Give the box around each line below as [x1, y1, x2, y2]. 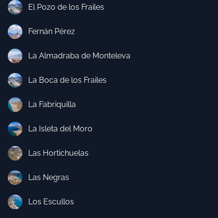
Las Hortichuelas [28, 148, 89, 158]
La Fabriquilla [28, 100, 76, 109]
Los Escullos [28, 197, 74, 206]
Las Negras [28, 173, 69, 182]
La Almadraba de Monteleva [28, 51, 130, 60]
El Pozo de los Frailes [28, 2, 104, 12]
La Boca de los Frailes [28, 75, 107, 85]
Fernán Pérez [28, 27, 75, 36]
